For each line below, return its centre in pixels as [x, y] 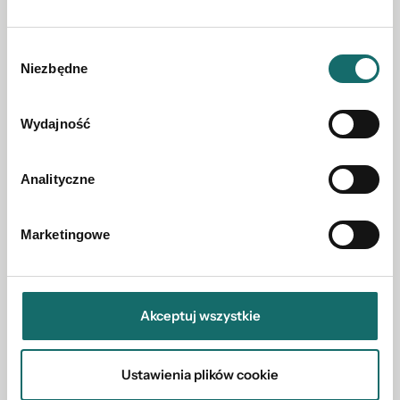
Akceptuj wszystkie [200, 316]
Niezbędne [54, 68]
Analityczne [58, 179]
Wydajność [55, 124]
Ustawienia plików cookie [200, 374]
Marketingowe [66, 234]
